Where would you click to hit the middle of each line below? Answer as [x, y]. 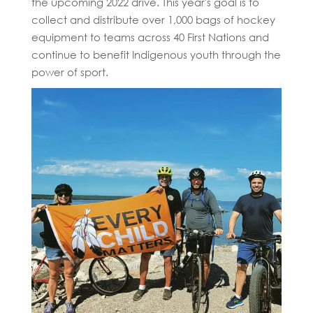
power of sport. [70, 72]
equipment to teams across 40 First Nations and [150, 37]
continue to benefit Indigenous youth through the [156, 54]
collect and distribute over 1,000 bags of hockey [153, 19]
